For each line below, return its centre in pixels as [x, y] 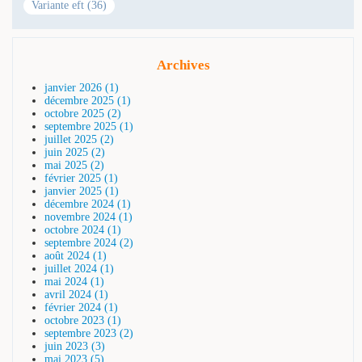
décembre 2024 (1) [88, 204]
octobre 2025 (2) [83, 113]
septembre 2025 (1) [89, 126]
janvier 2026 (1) [82, 87]
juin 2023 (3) [75, 346]
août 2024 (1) [76, 255]
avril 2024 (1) [76, 294]
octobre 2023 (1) [83, 320]
